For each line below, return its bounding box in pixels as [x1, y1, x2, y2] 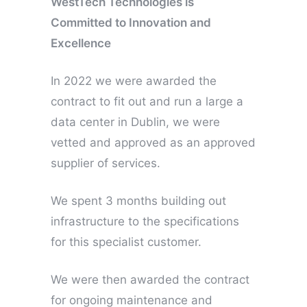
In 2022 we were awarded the [51, 73, 217, 88]
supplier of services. [51, 156, 160, 170]
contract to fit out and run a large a [51, 94, 243, 108]
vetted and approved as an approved [51, 135, 256, 149]
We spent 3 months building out [51, 193, 226, 208]
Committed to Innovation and [51, 15, 211, 29]
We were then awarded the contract [51, 272, 249, 286]
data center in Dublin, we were [51, 114, 220, 129]
